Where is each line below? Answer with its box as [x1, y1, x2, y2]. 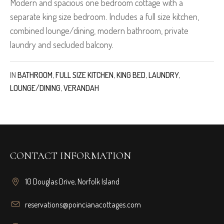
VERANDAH [63, 83, 99, 93]
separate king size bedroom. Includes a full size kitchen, [10, 11, 199, 22]
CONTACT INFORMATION [10, 150, 131, 162]
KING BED [116, 70, 145, 80]
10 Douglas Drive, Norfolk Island [25, 176, 120, 187]
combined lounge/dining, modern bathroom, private [10, 25, 188, 36]
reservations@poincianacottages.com [25, 199, 141, 210]
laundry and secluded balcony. [10, 39, 113, 50]
